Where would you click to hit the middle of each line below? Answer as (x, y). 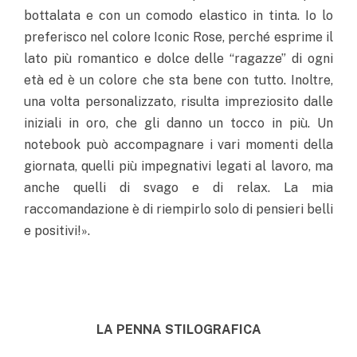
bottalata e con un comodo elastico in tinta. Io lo (178, 15)
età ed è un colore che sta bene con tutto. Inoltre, (178, 80)
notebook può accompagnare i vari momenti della (178, 144)
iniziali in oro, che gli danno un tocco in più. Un (178, 123)
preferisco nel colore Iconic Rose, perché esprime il (178, 37)
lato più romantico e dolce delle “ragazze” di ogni (178, 58)
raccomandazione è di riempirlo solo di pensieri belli (178, 209)
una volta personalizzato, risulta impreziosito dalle (178, 101)
